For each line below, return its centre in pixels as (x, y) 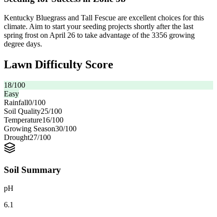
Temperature (23, 120)
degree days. (23, 44)
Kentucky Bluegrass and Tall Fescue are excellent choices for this (104, 18)
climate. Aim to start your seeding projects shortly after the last (99, 27)
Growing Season (30, 128)
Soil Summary (32, 170)
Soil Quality (22, 111)
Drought (17, 137)
